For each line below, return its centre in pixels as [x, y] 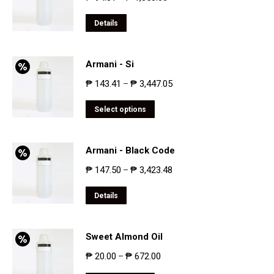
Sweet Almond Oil [124, 237]
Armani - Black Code [130, 150]
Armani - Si [110, 64]
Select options [120, 109]
